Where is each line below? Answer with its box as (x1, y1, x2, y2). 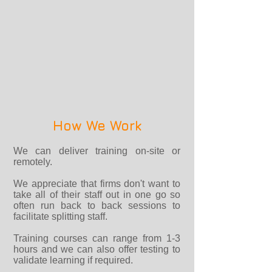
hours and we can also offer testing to (13, 244, 180, 254)
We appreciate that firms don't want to (13, 178, 180, 189)
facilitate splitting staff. (13, 211, 107, 222)
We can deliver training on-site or (13, 146, 180, 156)
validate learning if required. (13, 255, 133, 265)
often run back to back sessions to (13, 200, 180, 211)
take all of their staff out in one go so (13, 189, 180, 200)
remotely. (13, 157, 52, 167)
